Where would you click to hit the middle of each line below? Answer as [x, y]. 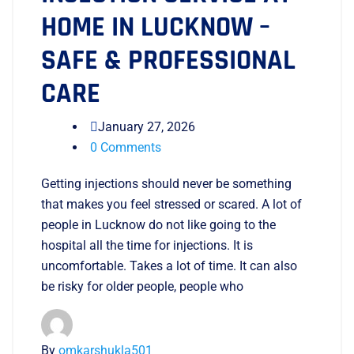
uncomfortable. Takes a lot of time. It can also [169, 265]
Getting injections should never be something [166, 183]
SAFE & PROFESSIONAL [168, 60]
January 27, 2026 [147, 126]
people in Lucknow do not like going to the [158, 224]
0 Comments [126, 147]
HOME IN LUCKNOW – [156, 27]
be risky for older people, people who [142, 286]
